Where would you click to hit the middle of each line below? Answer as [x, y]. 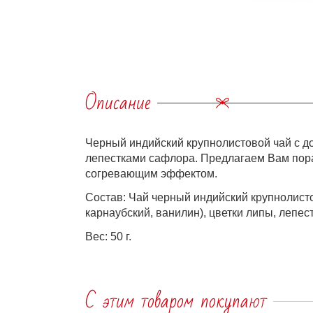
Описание [118, 103]
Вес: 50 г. [108, 236]
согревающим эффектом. [151, 174]
